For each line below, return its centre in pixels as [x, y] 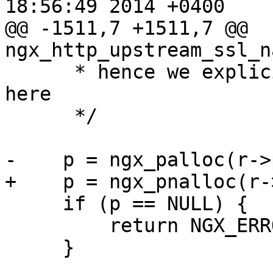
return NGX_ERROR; [57, 226]
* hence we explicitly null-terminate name [40, 72]
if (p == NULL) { [34, 204]
